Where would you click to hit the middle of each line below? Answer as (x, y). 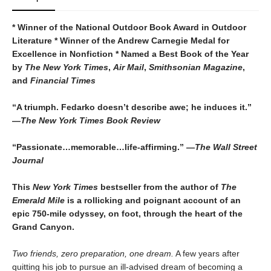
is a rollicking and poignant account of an (153, 200)
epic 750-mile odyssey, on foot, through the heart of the (127, 214)
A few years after (207, 253)
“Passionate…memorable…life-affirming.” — (103, 147)
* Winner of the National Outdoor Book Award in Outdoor (129, 27)
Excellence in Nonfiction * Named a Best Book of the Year (130, 54)
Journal (28, 160)
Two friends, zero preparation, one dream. (93, 253)
